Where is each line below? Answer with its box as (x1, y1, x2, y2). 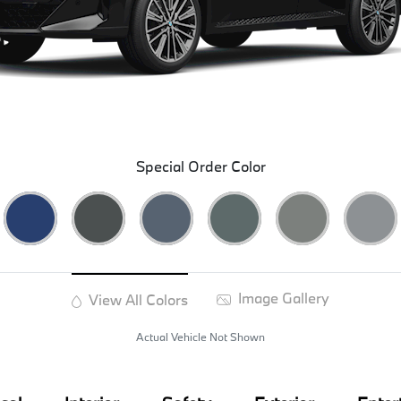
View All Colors (84, 290, 188, 310)
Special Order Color (135, 157, 266, 176)
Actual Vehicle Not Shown (136, 329, 265, 345)
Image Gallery (234, 288, 329, 308)
